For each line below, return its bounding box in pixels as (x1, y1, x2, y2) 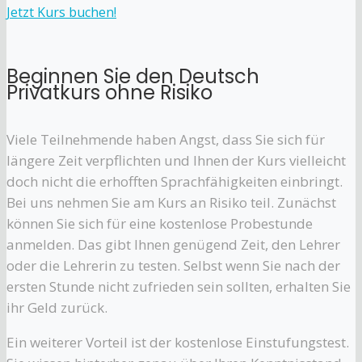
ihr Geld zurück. (6, 297, 107, 317)
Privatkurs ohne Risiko (6, 78, 213, 106)
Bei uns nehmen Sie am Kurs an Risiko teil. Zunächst (6, 192, 336, 212)
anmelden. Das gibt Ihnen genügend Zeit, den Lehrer (6, 234, 340, 254)
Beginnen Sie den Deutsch (6, 62, 259, 90)
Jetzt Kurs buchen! (6, 3, 116, 21)
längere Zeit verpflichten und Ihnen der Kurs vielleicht (6, 150, 346, 170)
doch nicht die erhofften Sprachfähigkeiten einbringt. (6, 171, 343, 191)
